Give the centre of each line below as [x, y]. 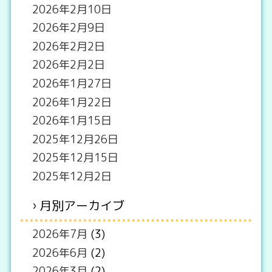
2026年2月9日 [69, 28]
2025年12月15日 [76, 158]
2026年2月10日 [72, 9]
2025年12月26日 [76, 139]
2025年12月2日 [72, 177]
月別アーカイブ [82, 205]
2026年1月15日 [72, 121]
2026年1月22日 [72, 102]
